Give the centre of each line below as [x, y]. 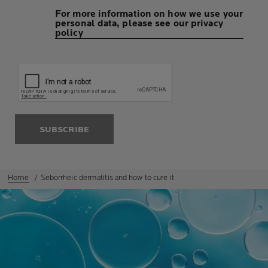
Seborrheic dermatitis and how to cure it [107, 178]
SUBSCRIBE [64, 130]
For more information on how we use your [149, 14]
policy [69, 33]
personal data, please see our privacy [139, 24]
